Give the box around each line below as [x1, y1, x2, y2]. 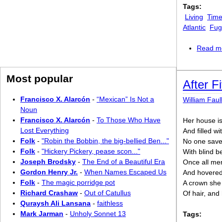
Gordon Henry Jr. [20, 168, 78, 176]
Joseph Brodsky [20, 158, 76, 166]
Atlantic [183, 23, 206, 31]
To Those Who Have [97, 116, 161, 124]
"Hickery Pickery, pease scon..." [42, 147, 140, 155]
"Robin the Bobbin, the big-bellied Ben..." [42, 137, 169, 145]
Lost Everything [20, 126, 69, 134]
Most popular [6, 73, 73, 84]
